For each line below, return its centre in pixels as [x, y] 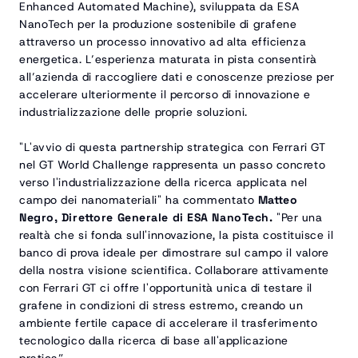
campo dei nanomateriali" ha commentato [139, 200]
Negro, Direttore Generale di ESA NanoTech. [146, 217]
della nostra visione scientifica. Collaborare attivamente [174, 270]
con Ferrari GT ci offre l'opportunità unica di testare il [166, 288]
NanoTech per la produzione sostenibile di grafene [158, 24]
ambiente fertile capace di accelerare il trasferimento [169, 323]
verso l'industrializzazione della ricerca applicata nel [163, 182]
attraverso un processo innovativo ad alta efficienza [163, 42]
